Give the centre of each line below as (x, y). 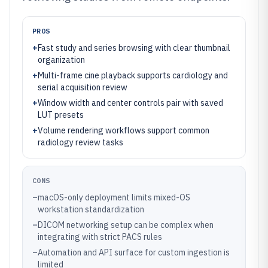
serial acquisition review (83, 87)
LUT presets (61, 115)
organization (61, 60)
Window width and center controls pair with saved (130, 103)
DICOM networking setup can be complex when (126, 225)
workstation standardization (91, 209)
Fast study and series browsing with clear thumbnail (134, 48)
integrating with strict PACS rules (100, 237)
